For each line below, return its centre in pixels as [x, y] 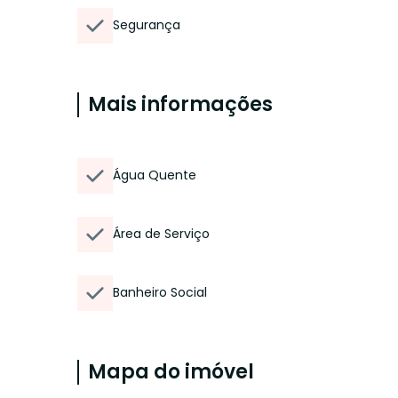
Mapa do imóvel [171, 372]
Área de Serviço [161, 234]
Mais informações [180, 104]
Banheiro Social [160, 292]
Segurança [147, 25]
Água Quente [155, 175]
